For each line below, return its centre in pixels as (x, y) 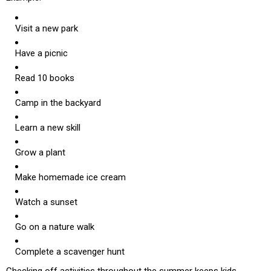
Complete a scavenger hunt (70, 252)
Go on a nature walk (55, 227)
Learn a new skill (48, 128)
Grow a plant (40, 153)
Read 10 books (45, 78)
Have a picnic (41, 54)
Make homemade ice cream (70, 178)
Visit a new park (47, 29)
